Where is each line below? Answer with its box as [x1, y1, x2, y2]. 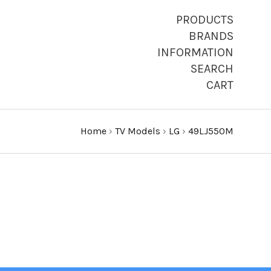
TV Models [115, 125, 160, 137]
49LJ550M [188, 125, 233, 137]
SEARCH [191, 62, 233, 76]
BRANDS [189, 29, 233, 43]
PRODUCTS [176, 13, 233, 27]
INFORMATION [157, 45, 233, 59]
